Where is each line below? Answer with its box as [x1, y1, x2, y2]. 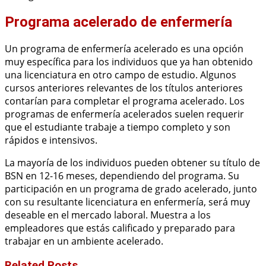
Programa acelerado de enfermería [5, 13, 232, 30]
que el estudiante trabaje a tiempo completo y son [5, 120, 230, 134]
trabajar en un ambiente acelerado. [5, 234, 163, 248]
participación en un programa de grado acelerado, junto [5, 182, 257, 195]
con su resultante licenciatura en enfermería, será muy [5, 195, 250, 208]
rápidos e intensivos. [5, 133, 97, 147]
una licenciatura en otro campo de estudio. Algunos [5, 68, 236, 81]
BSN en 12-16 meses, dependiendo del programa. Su [5, 169, 239, 182]
